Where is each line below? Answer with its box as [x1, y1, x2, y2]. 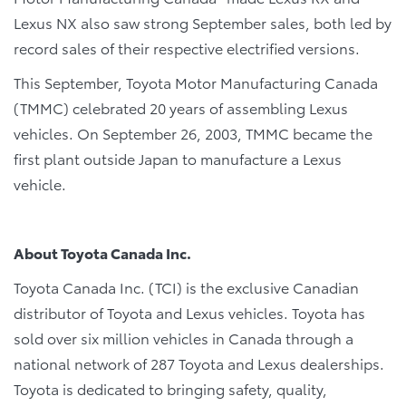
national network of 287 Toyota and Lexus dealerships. [14, 353, 384, 373]
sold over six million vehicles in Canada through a [14, 327, 353, 348]
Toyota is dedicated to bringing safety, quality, [14, 378, 327, 399]
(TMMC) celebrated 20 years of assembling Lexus [14, 97, 348, 118]
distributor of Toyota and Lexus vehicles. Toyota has [14, 302, 365, 323]
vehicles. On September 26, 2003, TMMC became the [14, 122, 372, 143]
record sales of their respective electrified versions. [14, 37, 360, 58]
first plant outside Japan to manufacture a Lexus [14, 148, 342, 169]
